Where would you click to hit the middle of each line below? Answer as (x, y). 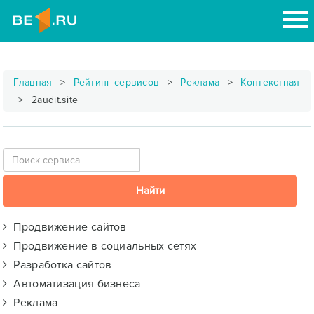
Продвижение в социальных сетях (102, 246)
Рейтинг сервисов (116, 82)
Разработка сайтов (60, 265)
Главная (33, 82)
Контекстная (270, 82)
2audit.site (53, 100)
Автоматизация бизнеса (74, 284)
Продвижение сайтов (67, 227)
